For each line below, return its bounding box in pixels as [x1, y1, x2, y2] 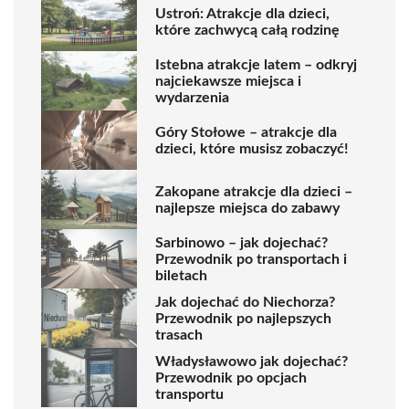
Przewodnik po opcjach [155, 370, 307, 385]
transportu [155, 386, 224, 402]
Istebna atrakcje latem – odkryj [155, 57, 357, 72]
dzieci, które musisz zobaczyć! [155, 141, 349, 156]
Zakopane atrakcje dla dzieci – [155, 184, 352, 199]
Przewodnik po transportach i [155, 251, 347, 267]
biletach [155, 267, 207, 283]
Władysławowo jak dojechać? [155, 353, 348, 369]
